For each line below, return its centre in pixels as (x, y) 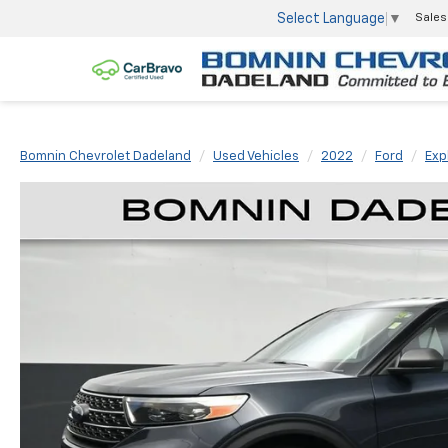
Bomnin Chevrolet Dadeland (105, 156)
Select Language (331, 18)
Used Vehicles (256, 156)
